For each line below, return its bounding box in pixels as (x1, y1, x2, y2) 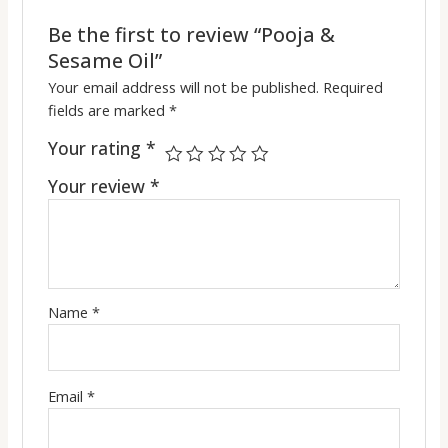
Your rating (47, 135, 146, 160)
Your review (47, 173, 150, 198)
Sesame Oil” (47, 46, 162, 74)
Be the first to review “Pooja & (47, 20, 335, 48)
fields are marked (47, 99, 169, 120)
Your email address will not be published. (47, 76, 319, 97)
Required (322, 76, 383, 97)
